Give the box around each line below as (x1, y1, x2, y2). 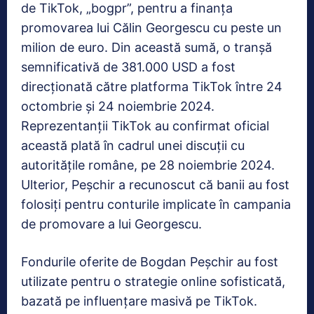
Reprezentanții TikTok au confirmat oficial (21, 118, 269, 133)
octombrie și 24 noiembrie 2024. (21, 98, 214, 114)
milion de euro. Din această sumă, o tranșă (21, 39, 272, 55)
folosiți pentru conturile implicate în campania (21, 196, 291, 212)
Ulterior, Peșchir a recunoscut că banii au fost (21, 177, 289, 192)
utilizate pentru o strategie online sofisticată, (21, 273, 285, 289)
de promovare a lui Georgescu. (21, 216, 202, 231)
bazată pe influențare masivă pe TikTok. (21, 293, 257, 308)
